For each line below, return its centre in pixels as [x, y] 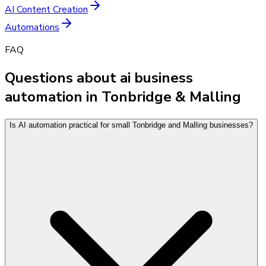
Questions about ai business [99, 77]
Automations [32, 27]
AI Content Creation [46, 9]
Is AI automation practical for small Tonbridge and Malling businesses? [131, 125]
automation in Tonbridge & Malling [123, 96]
